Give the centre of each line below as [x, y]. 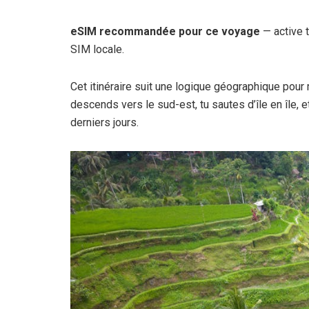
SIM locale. [97, 49]
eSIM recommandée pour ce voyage [165, 31]
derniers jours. [104, 122]
